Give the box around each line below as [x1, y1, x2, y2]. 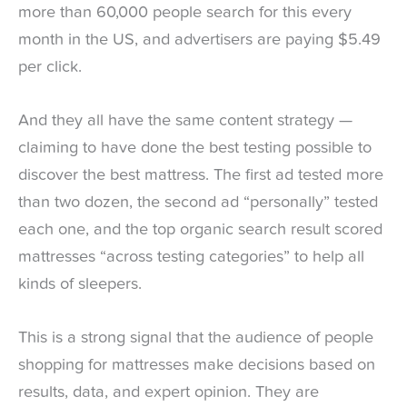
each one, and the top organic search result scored [18, 222, 382, 239]
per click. [18, 58, 86, 75]
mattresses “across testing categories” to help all [18, 249, 364, 266]
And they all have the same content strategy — [18, 113, 352, 130]
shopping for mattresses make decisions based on [18, 357, 375, 374]
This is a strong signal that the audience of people [18, 330, 373, 347]
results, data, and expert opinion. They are [18, 384, 319, 402]
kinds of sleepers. [18, 276, 146, 293]
